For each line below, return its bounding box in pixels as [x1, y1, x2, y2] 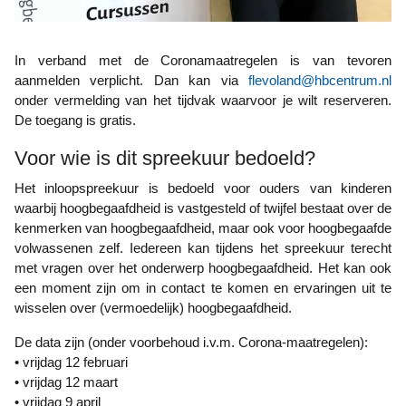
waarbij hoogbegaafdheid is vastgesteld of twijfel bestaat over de [14, 200, 391, 216]
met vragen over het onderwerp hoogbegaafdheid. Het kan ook [14, 260, 391, 275]
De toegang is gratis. [14, 112, 136, 128]
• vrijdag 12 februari [14, 354, 128, 370]
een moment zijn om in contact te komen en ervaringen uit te [14, 280, 391, 295]
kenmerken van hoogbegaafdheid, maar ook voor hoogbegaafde [14, 220, 391, 236]
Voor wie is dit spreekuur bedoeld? [14, 147, 315, 169]
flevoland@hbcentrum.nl [248, 72, 391, 88]
